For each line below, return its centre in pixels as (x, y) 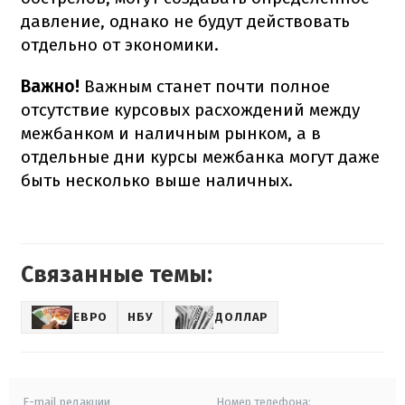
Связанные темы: (117, 274)
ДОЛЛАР (242, 317)
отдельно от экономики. (120, 44)
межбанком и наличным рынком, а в (171, 133)
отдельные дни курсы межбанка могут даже (200, 156)
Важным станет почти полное (207, 86)
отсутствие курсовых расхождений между (190, 109)
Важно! (52, 86)
